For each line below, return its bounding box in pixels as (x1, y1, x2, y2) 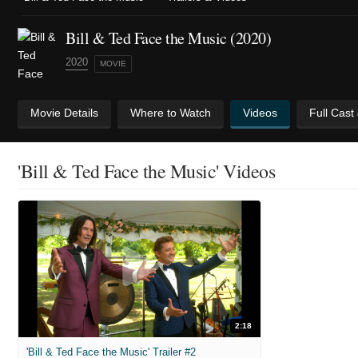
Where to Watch (130, 106, 211, 120)
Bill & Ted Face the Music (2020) (66, 27, 271, 50)
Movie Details (30, 106, 98, 120)
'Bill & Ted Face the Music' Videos (18, 158, 275, 185)
